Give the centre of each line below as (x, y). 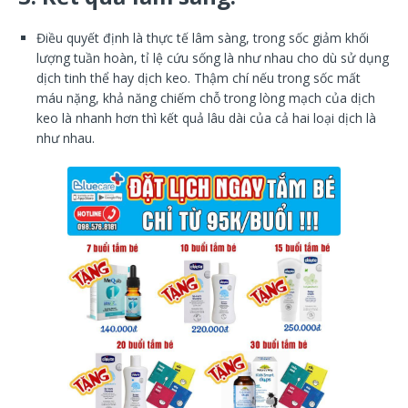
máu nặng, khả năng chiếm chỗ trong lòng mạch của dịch (206, 97)
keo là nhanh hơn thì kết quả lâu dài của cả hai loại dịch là (206, 117)
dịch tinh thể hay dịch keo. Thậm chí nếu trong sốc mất (199, 77)
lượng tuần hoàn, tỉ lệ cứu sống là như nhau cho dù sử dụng (213, 57)
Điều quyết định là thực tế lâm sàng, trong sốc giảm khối (203, 37)
